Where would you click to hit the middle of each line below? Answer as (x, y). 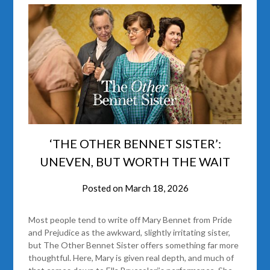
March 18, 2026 (156, 188)
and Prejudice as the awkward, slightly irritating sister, (130, 232)
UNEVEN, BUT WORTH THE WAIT (135, 161)
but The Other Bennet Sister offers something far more (134, 245)
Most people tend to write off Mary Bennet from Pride (130, 219)
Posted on (103, 188)
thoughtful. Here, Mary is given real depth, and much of (131, 257)
